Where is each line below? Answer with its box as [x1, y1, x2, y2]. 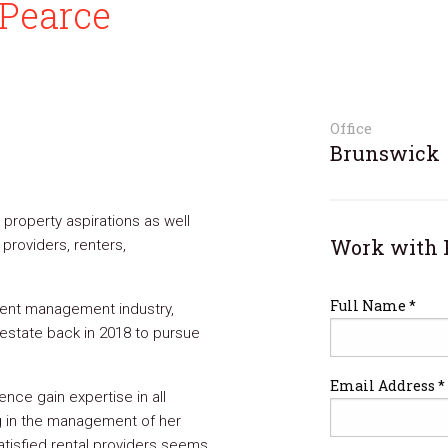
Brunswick [329, 140, 440, 166]
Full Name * [329, 296, 416, 315]
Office [329, 118, 372, 138]
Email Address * [329, 376, 445, 395]
